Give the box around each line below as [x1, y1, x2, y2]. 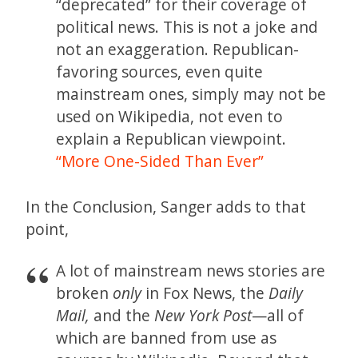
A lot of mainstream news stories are [56, 259, 326, 281]
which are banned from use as [56, 326, 277, 348]
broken [56, 281, 113, 304]
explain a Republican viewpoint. [56, 128, 287, 150]
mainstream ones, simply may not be [56, 83, 327, 105]
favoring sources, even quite [56, 61, 264, 83]
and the [89, 304, 155, 326]
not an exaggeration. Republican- [56, 38, 300, 61]
